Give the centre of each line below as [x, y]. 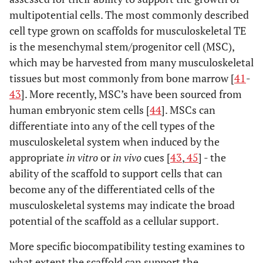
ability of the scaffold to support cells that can [116, 173]
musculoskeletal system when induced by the [114, 141]
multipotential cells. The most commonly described [129, 15]
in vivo [127, 157]
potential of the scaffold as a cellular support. [114, 221]
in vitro [82, 157]
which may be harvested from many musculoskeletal [131, 62]
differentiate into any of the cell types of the [112, 126]
